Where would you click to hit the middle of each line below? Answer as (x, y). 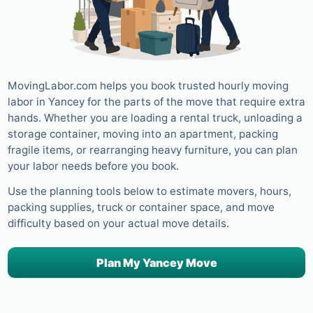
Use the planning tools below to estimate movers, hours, (150, 191)
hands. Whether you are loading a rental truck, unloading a (155, 117)
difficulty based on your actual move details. (118, 224)
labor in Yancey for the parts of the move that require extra (156, 101)
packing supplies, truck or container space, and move (141, 208)
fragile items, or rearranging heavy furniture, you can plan (153, 150)
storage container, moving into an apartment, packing (143, 133)
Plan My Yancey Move (156, 263)
